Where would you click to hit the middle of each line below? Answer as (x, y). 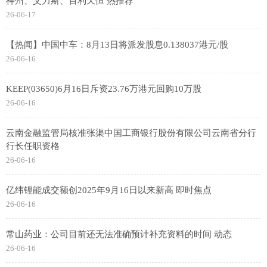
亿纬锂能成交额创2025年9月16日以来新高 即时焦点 (109, 190)
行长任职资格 (33, 146)
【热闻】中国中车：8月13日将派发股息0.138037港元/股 (117, 45)
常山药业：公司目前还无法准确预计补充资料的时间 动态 (119, 234)
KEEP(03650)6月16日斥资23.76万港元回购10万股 (104, 89)
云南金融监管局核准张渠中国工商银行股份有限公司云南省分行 (131, 133)
